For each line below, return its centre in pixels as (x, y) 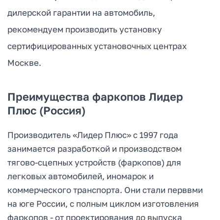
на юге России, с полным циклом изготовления (103, 203)
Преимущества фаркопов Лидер (95, 96)
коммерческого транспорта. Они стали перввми (105, 190)
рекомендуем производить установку (85, 29)
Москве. (24, 62)
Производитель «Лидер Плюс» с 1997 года (93, 135)
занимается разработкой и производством (95, 148)
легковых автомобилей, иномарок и (81, 176)
